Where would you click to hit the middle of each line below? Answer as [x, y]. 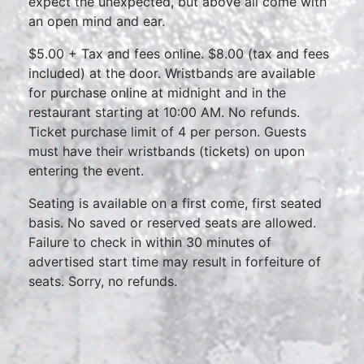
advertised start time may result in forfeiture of [175, 262]
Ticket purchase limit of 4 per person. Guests [167, 132]
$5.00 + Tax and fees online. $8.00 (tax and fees [179, 54]
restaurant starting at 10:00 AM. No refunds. [164, 112]
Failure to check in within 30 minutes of [150, 242]
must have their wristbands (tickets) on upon [167, 151]
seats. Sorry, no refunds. [103, 281]
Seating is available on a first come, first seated [175, 203]
